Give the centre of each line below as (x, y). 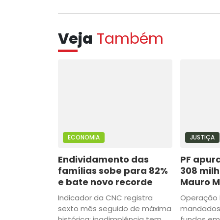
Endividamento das (103, 159)
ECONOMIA (84, 137)
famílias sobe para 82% (113, 170)
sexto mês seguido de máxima (115, 208)
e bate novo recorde (105, 182)
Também (130, 39)
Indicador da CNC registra (105, 197)
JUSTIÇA (202, 137)
